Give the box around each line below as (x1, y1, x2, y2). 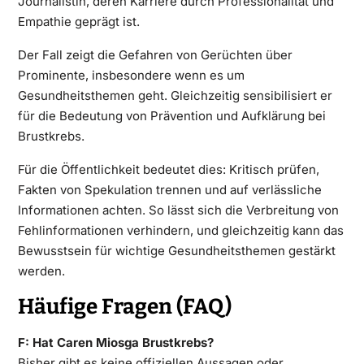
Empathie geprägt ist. (17, 13, 140, 29)
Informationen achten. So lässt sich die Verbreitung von (17, 201, 339, 218)
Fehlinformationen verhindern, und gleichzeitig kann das (17, 222, 344, 238)
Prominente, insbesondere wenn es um (17, 67, 245, 83)
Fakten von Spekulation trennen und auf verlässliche (17, 181, 322, 197)
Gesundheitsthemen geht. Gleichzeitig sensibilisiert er (17, 87, 332, 103)
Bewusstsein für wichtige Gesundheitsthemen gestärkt (17, 242, 336, 258)
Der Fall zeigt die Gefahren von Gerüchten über (17, 46, 292, 63)
